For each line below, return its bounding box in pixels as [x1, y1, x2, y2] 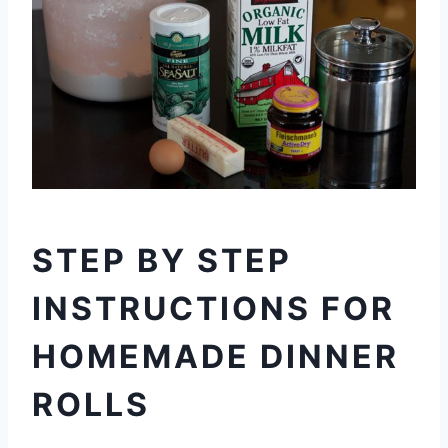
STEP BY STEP [32, 241, 292, 281]
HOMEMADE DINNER [32, 337, 399, 377]
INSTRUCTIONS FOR [32, 289, 395, 329]
